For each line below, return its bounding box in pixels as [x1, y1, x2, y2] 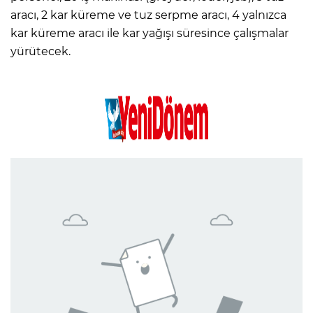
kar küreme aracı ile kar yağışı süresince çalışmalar [10, 26, 289, 40]
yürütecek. [10, 44, 73, 58]
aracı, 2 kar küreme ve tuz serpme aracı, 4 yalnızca [10, 8, 286, 22]
